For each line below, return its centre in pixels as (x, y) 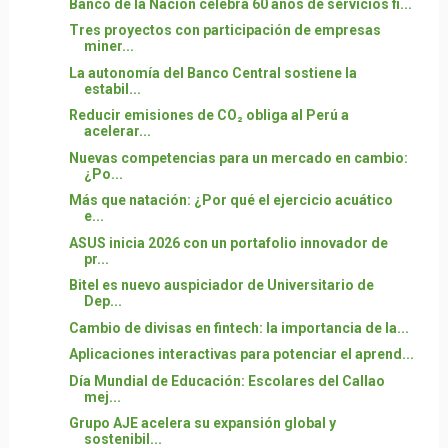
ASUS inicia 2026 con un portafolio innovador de (228, 242)
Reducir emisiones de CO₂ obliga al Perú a (208, 115)
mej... (102, 396)
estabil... (112, 88)
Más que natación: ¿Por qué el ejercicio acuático (230, 200)
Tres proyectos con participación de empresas (224, 30)
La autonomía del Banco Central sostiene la (212, 72)
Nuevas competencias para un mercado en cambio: (238, 157)
